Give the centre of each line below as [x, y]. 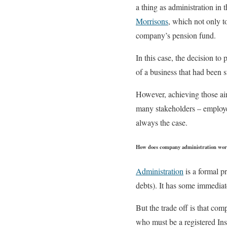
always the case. [162, 123]
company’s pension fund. [176, 35]
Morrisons [152, 21]
